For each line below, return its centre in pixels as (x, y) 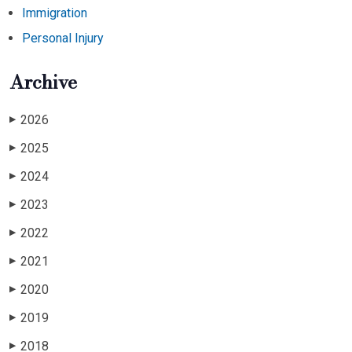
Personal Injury (63, 38)
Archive (43, 82)
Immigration (55, 13)
